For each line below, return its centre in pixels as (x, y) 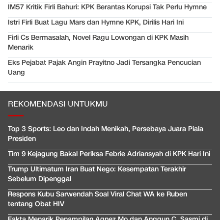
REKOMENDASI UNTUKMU (58, 105)
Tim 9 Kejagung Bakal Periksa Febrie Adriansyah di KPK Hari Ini (109, 154)
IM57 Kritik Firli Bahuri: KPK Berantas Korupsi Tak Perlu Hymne (107, 7)
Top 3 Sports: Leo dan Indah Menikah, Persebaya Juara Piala (106, 129)
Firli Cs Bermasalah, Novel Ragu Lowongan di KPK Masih (98, 38)
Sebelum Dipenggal (40, 179)
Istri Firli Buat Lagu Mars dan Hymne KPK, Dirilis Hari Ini (96, 23)
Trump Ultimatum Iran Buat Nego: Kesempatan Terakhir (97, 169)
